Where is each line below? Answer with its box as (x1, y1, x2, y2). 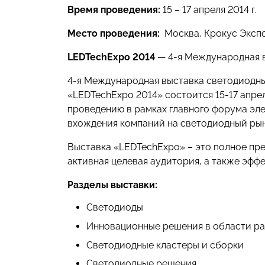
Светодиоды (86, 202, 143, 213)
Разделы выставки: (67, 179, 157, 190)
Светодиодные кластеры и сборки (86, 239, 244, 251)
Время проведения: (67, 4, 160, 15)
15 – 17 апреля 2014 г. (160, 4, 257, 15)
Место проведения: (67, 28, 160, 39)
